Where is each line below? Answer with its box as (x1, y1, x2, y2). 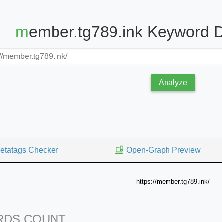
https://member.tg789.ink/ (136, 177, 210, 185)
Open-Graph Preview (126, 145, 201, 154)
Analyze (159, 78, 187, 87)
